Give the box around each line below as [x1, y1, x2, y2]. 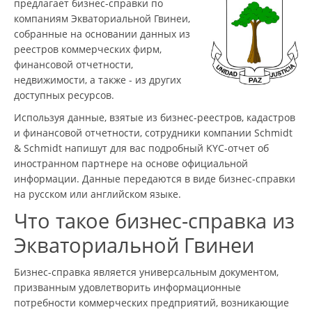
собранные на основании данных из [14, 26, 190, 40]
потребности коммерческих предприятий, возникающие [14, 295, 289, 309]
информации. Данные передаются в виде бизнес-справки [14, 171, 295, 185]
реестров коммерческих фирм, [14, 42, 162, 56]
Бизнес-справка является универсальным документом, [14, 265, 279, 279]
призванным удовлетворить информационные [14, 280, 241, 294]
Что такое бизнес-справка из [14, 206, 295, 235]
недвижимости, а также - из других [14, 72, 181, 86]
